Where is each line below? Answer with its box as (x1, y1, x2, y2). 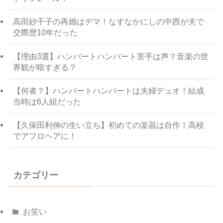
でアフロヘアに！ (12, 131, 77, 141)
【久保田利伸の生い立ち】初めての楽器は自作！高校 (12, 120, 204, 130)
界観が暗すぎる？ (12, 62, 77, 72)
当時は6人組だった (12, 97, 81, 106)
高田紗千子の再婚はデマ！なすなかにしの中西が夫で (12, 17, 204, 26)
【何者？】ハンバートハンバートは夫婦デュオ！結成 (12, 86, 204, 95)
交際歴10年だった (12, 28, 78, 37)
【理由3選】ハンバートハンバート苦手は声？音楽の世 (12, 51, 209, 61)
